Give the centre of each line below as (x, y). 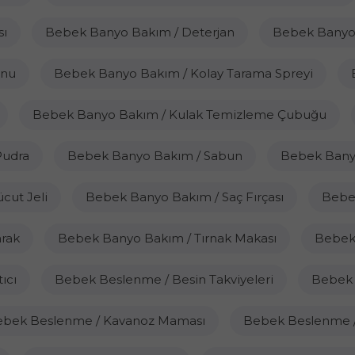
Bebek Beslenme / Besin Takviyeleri (164, 279)
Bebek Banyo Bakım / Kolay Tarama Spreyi (183, 73)
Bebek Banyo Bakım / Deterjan (139, 32)
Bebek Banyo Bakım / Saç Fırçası (184, 197)
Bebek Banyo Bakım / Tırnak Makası (167, 238)
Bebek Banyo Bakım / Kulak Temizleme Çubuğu (179, 115)
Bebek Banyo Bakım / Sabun (155, 156)
